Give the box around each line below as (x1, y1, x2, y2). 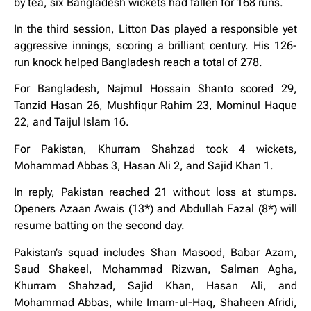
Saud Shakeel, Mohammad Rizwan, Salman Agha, (14, 262, 297, 276)
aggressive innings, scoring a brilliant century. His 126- (14, 39, 297, 53)
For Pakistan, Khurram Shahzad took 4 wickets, (14, 142, 297, 155)
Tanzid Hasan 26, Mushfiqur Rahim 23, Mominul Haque (14, 99, 297, 112)
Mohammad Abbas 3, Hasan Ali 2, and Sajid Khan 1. (14, 158, 274, 172)
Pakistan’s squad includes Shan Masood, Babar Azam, (14, 245, 297, 259)
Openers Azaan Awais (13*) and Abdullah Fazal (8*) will (14, 202, 297, 216)
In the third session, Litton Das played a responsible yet (14, 22, 297, 36)
